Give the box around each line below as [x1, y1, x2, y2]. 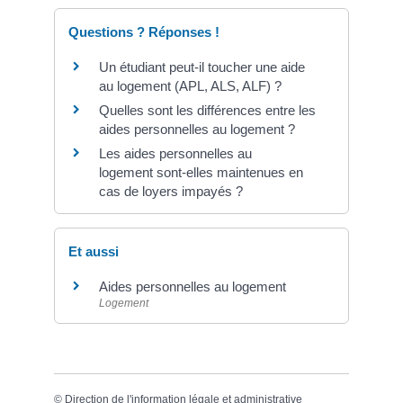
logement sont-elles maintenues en [99, 164, 303, 180]
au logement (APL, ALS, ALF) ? [99, 77, 282, 94]
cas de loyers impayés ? [99, 183, 243, 199]
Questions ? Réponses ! [68, 23, 219, 40]
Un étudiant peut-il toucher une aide [99, 58, 305, 75]
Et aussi [68, 244, 119, 260]
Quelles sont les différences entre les [99, 102, 316, 118]
